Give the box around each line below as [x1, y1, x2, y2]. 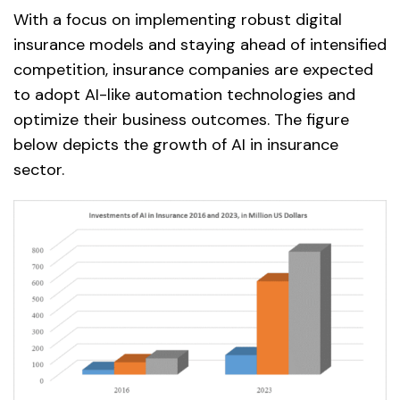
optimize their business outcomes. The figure [13, 108, 349, 130]
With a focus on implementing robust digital [13, 8, 342, 30]
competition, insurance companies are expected [13, 58, 373, 80]
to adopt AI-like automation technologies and [13, 83, 355, 105]
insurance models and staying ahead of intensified [13, 33, 387, 55]
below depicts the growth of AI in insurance [13, 133, 338, 155]
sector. [13, 158, 64, 180]
